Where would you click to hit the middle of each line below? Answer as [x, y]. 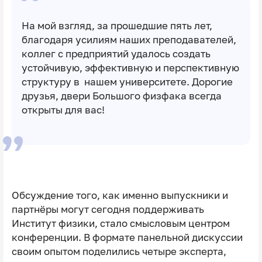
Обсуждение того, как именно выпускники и [120, 195]
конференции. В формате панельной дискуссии [127, 237]
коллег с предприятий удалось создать [116, 54]
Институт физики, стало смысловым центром [120, 223]
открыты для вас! [63, 110]
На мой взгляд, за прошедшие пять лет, [117, 25]
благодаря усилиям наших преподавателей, [129, 39]
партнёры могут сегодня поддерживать [108, 209]
